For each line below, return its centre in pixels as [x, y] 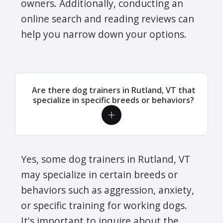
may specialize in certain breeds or [99, 174]
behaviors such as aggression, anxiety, [108, 190]
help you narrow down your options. [104, 34]
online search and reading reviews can [108, 18]
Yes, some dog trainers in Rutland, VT [106, 159]
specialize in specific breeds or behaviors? [113, 100]
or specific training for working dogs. [104, 205]
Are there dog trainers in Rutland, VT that [113, 90]
